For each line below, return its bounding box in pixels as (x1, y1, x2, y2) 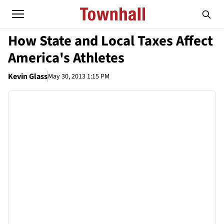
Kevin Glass (8, 71, 47, 82)
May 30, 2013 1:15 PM (48, 71, 109, 81)
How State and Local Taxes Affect (8, 31, 213, 51)
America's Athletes (8, 48, 124, 68)
